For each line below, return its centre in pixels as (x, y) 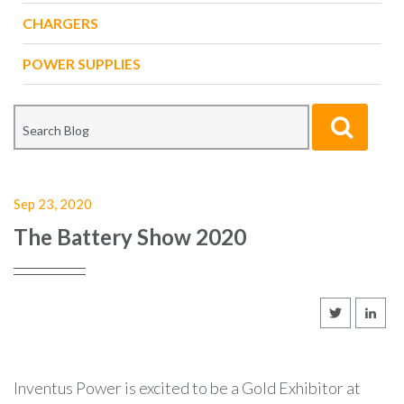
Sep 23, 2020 (53, 204)
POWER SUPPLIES (82, 64)
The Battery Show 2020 (130, 237)
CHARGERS (60, 23)
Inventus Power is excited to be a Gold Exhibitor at (187, 388)
